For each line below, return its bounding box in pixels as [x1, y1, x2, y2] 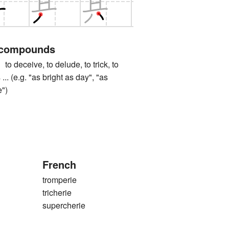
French [42, 157, 76, 172]
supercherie [42, 199, 85, 212]
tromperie [42, 174, 77, 186]
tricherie [42, 187, 72, 199]
